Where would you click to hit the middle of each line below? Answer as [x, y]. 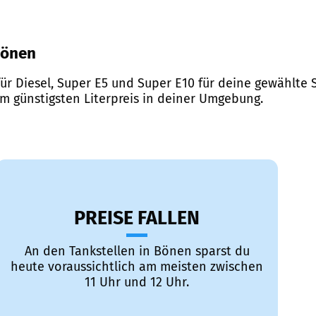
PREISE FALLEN [137, 218]
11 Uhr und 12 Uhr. [137, 282]
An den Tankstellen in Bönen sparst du [137, 251]
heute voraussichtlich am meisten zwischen [137, 267]
